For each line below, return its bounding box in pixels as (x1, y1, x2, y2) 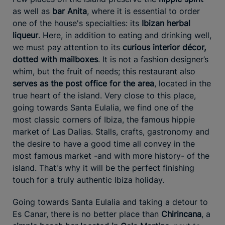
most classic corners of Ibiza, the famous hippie (13, 114, 195, 125)
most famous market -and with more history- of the (13, 150, 209, 161)
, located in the (154, 78, 211, 88)
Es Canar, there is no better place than (13, 208, 161, 219)
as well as (13, 6, 52, 16)
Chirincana (161, 208, 201, 219)
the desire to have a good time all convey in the (13, 138, 195, 149)
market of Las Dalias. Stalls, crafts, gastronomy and (13, 126, 209, 137)
